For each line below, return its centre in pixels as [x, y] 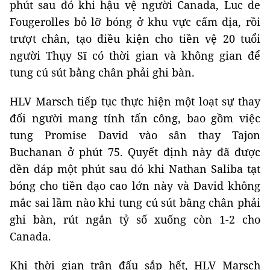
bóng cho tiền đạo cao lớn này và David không [135, 185]
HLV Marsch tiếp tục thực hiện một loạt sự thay [135, 101]
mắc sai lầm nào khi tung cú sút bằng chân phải [135, 202]
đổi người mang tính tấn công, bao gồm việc [135, 118]
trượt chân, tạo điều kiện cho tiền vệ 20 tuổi [135, 38]
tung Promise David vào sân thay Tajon [135, 135]
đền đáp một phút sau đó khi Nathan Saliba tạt [135, 168]
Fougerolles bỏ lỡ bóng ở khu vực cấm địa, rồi [135, 21]
